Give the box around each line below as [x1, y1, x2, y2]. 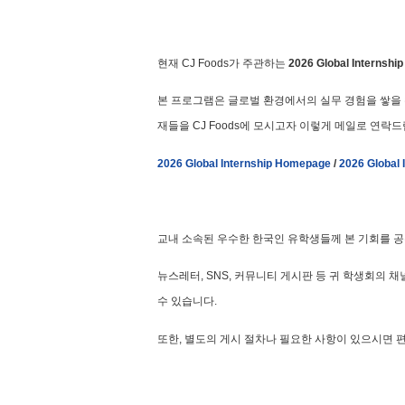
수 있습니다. [157, 295, 217, 308]
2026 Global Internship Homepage [157, 156, 331, 170]
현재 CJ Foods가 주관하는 [157, 56, 288, 70]
